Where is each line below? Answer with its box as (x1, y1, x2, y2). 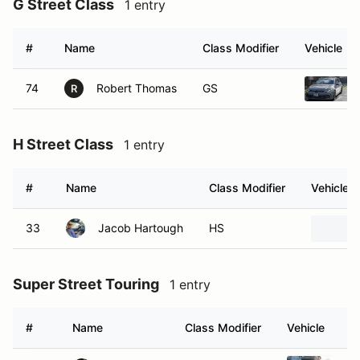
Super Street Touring (13, 276, 159, 292)
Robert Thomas (96, 81, 177, 95)
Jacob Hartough (98, 221, 183, 235)
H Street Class (13, 136, 113, 153)
